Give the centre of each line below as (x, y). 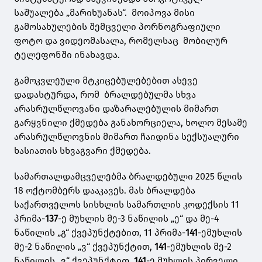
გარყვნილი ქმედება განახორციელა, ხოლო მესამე (131, 123)
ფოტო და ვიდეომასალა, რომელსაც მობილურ (121, 41)
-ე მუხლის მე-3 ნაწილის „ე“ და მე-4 (138, 219)
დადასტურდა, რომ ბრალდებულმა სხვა (105, 95)
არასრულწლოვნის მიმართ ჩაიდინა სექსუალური (127, 137)
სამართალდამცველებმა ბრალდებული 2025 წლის (128, 177)
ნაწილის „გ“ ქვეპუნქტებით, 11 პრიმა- (100, 233)
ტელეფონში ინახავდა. (68, 55)
